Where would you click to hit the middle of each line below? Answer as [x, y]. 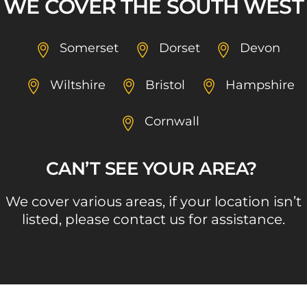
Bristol [165, 84]
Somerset [89, 48]
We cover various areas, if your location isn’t [153, 201]
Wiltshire [77, 84]
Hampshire [260, 84]
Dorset [179, 48]
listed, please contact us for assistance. [153, 219]
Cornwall [172, 121]
